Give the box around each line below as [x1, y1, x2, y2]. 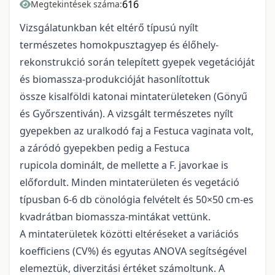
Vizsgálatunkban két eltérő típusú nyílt [20, 21, 198, 34]
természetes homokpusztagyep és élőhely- [20, 38, 219, 52]
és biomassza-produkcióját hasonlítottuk [20, 72, 210, 86]
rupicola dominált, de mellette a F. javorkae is [20, 158, 228, 172]
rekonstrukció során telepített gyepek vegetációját [20, 55, 255, 69]
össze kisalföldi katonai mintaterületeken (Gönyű [20, 90, 247, 103]
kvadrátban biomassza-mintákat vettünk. [20, 210, 211, 223]
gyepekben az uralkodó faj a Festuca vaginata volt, [20, 124, 254, 137]
